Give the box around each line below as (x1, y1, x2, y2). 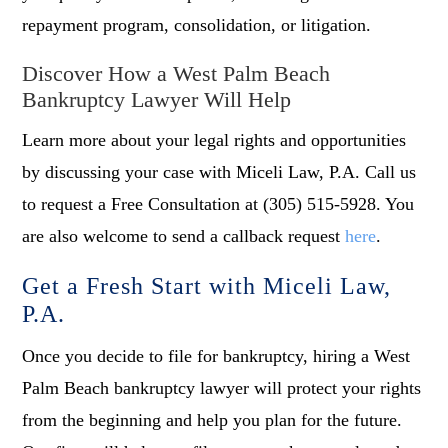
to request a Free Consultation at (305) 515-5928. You (22, 194, 415, 215)
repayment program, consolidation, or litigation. (22, 15, 372, 36)
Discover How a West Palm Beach (22, 61, 331, 87)
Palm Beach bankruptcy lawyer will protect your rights (22, 378, 422, 399)
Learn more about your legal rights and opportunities (22, 130, 407, 151)
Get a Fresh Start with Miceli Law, (22, 273, 392, 300)
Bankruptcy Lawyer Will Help (22, 87, 292, 113)
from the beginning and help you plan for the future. (22, 410, 403, 431)
